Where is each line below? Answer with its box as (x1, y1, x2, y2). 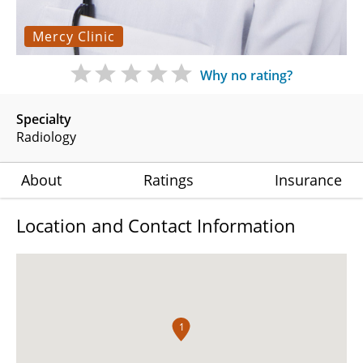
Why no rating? (200, 66, 293, 85)
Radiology (16, 128, 76, 147)
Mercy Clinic (32, 28, 115, 46)
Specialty (16, 110, 71, 129)
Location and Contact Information (16, 213, 296, 238)
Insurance (275, 170, 342, 190)
